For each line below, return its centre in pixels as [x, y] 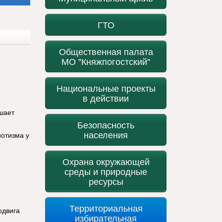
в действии [106, 98]
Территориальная [106, 208]
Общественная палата [106, 51]
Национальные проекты [106, 88]
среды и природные [106, 171]
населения [106, 135]
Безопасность [106, 125]
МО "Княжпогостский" [106, 61]
